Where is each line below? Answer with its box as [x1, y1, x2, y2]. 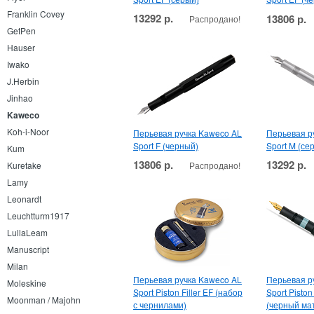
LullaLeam [7, 226, 48, 238]
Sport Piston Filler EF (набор [133, 285, 243, 298]
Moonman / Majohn [7, 294, 81, 306]
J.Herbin [7, 75, 39, 87]
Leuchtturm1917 [7, 210, 69, 221]
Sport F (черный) [133, 139, 198, 151]
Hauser [7, 41, 35, 53]
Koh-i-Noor [7, 125, 49, 137]
